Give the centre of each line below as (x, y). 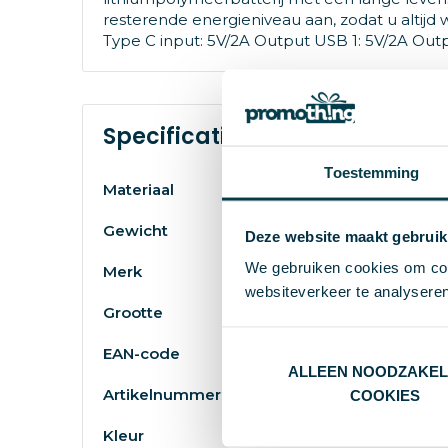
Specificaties (177, 136)
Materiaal (138, 189)
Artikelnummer (161, 394)
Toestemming (372, 172)
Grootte (132, 312)
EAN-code (141, 353)
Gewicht (135, 230)
